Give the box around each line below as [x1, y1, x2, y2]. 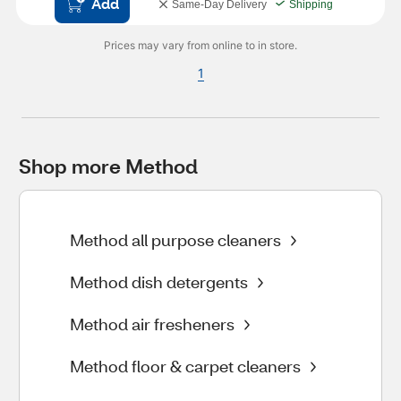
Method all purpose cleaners [70, 229, 281, 251]
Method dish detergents [70, 271, 248, 293]
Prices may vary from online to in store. [104, 38, 297, 52]
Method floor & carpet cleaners [70, 355, 301, 377]
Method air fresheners [70, 313, 235, 335]
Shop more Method [19, 153, 198, 179]
